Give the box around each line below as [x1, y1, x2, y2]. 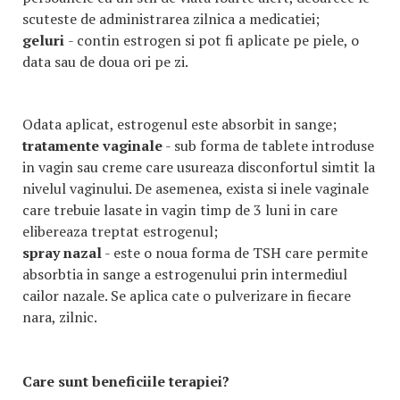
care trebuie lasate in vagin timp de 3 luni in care [22, 200, 337, 220]
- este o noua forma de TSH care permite [102, 243, 368, 262]
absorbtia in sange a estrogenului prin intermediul [22, 264, 347, 284]
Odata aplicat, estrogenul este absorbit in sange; [22, 114, 337, 134]
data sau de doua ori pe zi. [22, 52, 187, 71]
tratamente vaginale [22, 136, 162, 155]
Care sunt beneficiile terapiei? [22, 371, 229, 391]
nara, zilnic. [22, 307, 104, 327]
